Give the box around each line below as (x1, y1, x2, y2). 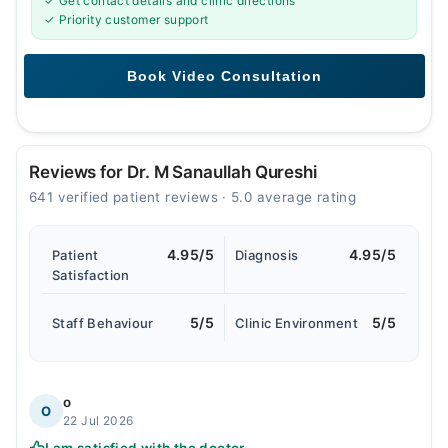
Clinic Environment (235, 315, 359, 331)
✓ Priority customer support (44, 12, 209, 27)
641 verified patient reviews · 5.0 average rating (29, 189, 357, 205)
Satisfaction (52, 267, 130, 283)
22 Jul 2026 (63, 413, 134, 428)
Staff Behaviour (52, 315, 154, 331)
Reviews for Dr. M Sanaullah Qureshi (29, 162, 318, 182)
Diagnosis (235, 247, 299, 263)
